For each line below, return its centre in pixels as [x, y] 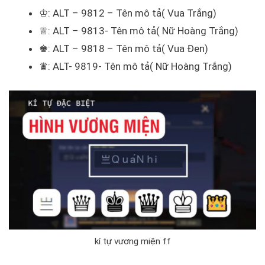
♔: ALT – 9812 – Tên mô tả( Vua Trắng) [128, 13]
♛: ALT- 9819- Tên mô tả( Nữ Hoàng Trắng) [135, 67]
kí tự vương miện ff [132, 241]
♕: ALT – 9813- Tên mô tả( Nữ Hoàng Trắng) [139, 31]
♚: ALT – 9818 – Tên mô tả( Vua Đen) [124, 49]
